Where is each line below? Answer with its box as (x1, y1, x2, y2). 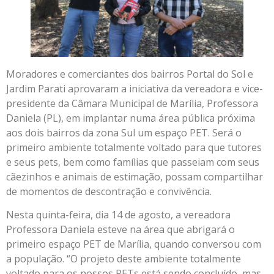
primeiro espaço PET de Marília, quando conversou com (6, 237, 261, 251)
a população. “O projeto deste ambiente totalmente (6, 252, 241, 266)
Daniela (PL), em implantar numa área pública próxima (6, 111, 255, 125)
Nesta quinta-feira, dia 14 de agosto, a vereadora (6, 208, 231, 222)
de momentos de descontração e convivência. (6, 184, 214, 198)
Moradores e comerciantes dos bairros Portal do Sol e (6, 67, 253, 81)
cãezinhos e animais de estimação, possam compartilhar (6, 169, 263, 183)
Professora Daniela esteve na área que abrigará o (6, 223, 235, 237)
